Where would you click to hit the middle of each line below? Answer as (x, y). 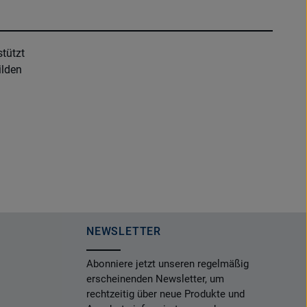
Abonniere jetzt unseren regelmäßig (168, 264)
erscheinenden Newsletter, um (155, 279)
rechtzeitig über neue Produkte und (165, 294)
